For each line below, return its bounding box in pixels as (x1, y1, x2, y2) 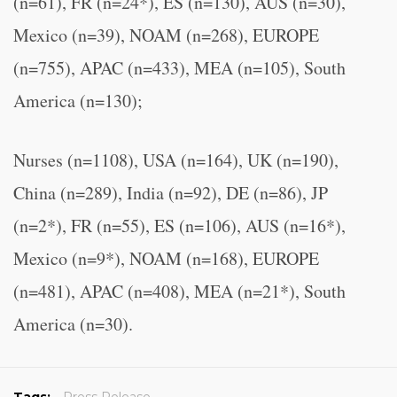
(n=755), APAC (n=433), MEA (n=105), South (13, 56, 346, 80)
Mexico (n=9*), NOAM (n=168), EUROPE (13, 246, 319, 270)
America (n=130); (13, 89, 143, 113)
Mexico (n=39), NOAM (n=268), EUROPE (13, 23, 319, 47)
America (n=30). (13, 312, 145, 336)
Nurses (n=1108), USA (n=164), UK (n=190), (13, 148, 339, 172)
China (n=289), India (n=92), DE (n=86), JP (13, 181, 328, 205)
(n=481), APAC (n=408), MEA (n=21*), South (13, 279, 346, 303)
